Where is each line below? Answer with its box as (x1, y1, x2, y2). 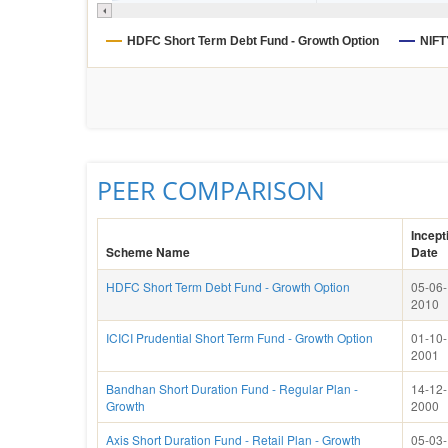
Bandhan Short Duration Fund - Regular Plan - (106, 380, 358, 397)
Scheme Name (106, 243, 190, 261)
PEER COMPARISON (97, 173, 325, 207)
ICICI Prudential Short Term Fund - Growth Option (106, 329, 373, 346)
